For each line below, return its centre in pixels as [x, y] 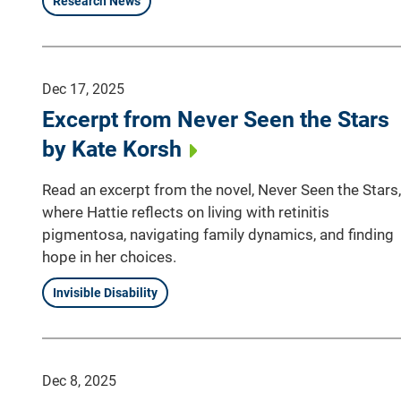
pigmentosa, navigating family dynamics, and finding [218, 234]
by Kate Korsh [112, 149]
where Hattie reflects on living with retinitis [186, 212]
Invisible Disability [105, 292]
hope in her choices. [109, 256]
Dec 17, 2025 [83, 89]
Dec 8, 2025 [79, 380]
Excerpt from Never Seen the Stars [216, 119]
